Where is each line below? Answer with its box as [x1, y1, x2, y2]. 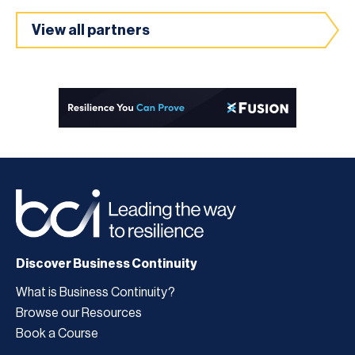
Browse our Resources [16, 306, 142, 319]
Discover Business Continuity [16, 257, 197, 270]
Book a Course [16, 326, 98, 340]
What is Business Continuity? [16, 285, 175, 299]
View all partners [32, 22, 150, 37]
